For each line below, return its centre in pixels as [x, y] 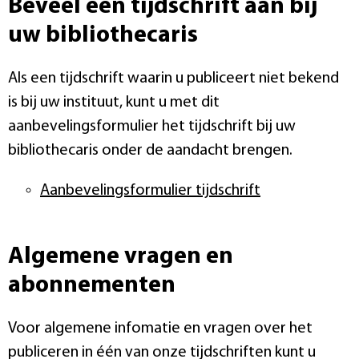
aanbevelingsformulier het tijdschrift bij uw [152, 126]
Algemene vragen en [121, 256]
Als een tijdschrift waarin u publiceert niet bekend [173, 78]
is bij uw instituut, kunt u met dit [114, 102]
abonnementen [92, 285]
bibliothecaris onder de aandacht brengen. [150, 150]
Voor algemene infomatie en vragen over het [160, 328]
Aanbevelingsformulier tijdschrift [150, 190]
